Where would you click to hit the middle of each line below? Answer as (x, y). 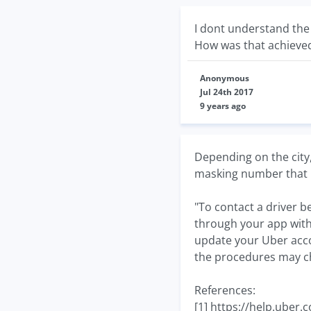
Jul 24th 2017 (227, 92)
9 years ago (223, 106)
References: (225, 290)
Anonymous (225, 78)
